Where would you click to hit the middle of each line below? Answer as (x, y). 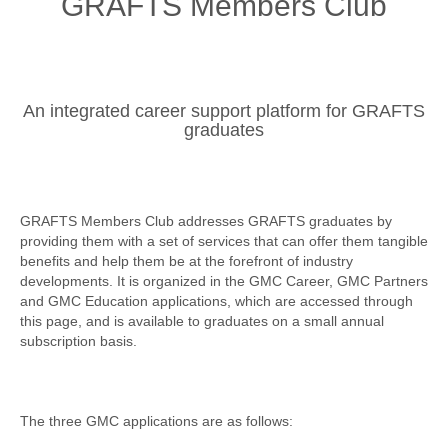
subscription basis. (78, 341)
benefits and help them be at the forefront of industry (186, 261)
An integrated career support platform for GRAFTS (224, 111)
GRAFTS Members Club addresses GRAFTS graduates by (206, 221)
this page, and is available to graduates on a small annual (202, 321)
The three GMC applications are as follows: (156, 421)
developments (64, 281)
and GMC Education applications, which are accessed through (216, 301)
